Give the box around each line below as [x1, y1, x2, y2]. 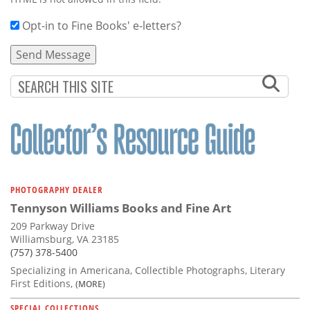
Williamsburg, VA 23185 [10, 232, 119, 246]
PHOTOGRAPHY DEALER [10, 183, 103, 196]
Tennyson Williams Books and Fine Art [10, 199, 231, 216]
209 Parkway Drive [10, 219, 95, 232]
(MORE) [75, 277, 105, 289]
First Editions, [10, 276, 75, 290]
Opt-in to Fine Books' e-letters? [22, 17, 181, 33]
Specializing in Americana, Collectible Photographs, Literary [10, 263, 285, 277]
